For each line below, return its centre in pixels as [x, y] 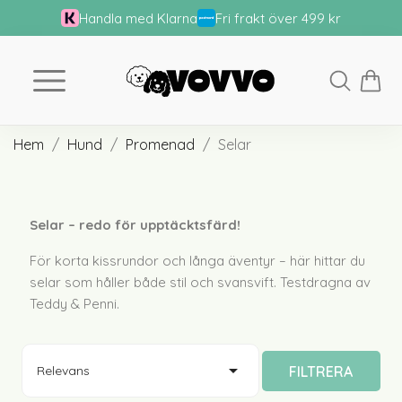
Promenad [160, 144]
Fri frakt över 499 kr [278, 18]
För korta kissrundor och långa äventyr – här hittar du [197, 261]
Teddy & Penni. [74, 304]
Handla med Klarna [138, 18]
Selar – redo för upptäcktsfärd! [135, 225]
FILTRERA [321, 371]
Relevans [63, 371]
